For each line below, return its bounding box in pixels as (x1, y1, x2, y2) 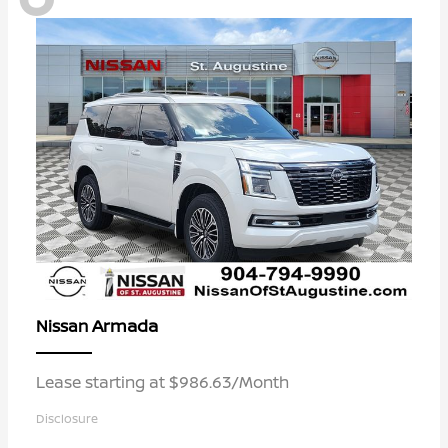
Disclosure (36, 409, 98, 427)
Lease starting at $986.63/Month (36, 370, 289, 393)
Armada (92, 313, 158, 337)
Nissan (36, 314, 92, 337)
